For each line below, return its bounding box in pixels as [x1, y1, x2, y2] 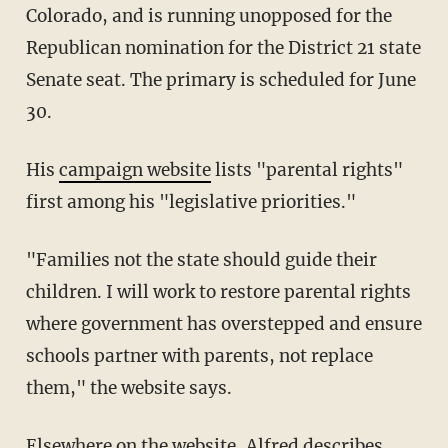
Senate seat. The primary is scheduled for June [25, 69, 416, 92]
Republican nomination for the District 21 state [25, 37, 421, 60]
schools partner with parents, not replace [25, 345, 373, 368]
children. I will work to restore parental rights [25, 281, 411, 304]
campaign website [58, 159, 211, 182]
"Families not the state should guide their [25, 249, 47, 272]
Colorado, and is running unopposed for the [25, 5, 392, 28]
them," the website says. [25, 377, 232, 400]
